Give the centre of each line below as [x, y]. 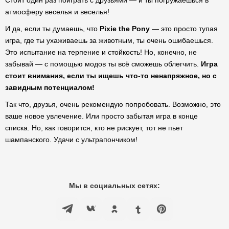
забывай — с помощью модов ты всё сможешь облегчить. [103, 64]
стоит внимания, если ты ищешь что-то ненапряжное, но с [111, 76]
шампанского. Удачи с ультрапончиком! [71, 140]
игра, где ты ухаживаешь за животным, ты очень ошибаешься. [109, 40]
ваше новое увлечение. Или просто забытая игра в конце [101, 116]
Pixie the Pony [125, 29]
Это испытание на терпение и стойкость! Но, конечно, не [101, 52]
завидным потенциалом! [50, 87]
